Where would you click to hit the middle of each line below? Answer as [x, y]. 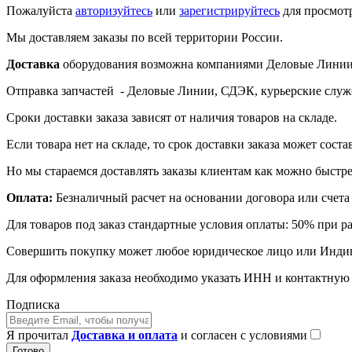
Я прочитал [39, 335]
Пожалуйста [41, 10]
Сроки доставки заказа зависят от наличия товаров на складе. [172, 117]
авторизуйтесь [114, 10]
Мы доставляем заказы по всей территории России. [145, 37]
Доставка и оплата [125, 335]
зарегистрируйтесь [229, 10]
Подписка [33, 304]
